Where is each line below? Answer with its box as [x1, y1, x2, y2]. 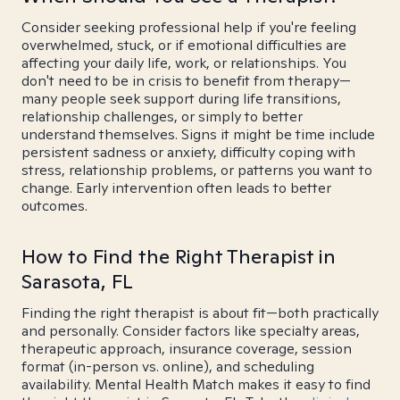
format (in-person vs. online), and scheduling [21, 357, 314, 376]
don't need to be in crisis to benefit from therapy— [21, 71, 351, 90]
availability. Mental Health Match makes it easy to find [21, 375, 371, 394]
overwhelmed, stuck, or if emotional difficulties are [21, 36, 346, 54]
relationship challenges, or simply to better [21, 107, 303, 126]
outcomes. [21, 196, 87, 215]
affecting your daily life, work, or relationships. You [21, 54, 346, 72]
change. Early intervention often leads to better [21, 179, 331, 197]
